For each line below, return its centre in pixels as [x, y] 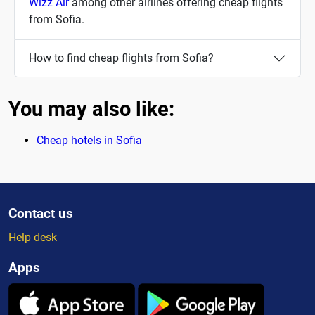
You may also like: [91, 109]
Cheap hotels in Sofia [89, 141]
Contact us [41, 214]
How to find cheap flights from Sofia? [121, 58]
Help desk [33, 238]
